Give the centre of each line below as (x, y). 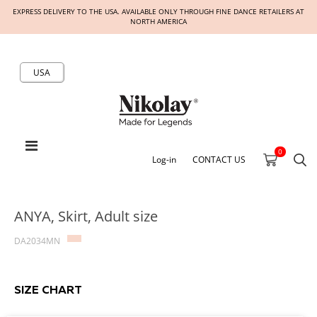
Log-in (164, 159)
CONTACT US (219, 159)
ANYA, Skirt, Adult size (86, 216)
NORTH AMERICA (158, 22)
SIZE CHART (48, 291)
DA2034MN (37, 241)
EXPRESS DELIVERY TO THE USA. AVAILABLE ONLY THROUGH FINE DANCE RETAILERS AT (158, 12)
